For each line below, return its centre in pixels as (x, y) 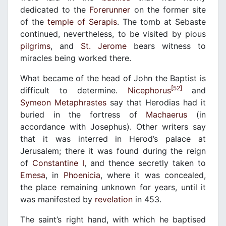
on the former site (168, 10)
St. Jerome (104, 46)
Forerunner (110, 10)
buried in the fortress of (83, 115)
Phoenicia (82, 175)
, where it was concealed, (153, 175)
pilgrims (35, 46)
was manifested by (58, 200)
